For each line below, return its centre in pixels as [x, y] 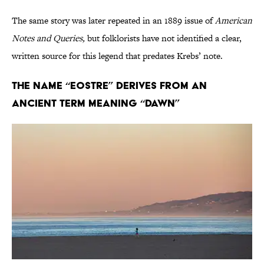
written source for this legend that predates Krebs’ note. [117, 56]
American [234, 21]
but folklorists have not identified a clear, [164, 38]
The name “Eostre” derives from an [109, 85]
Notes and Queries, [49, 38]
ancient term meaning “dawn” [96, 103]
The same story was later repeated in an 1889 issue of [113, 21]
